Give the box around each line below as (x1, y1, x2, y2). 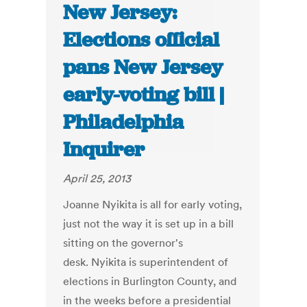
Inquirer (63, 136, 145, 163)
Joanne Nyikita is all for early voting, (63, 197, 243, 212)
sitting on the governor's (63, 236, 184, 250)
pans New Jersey (63, 54, 223, 81)
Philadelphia (63, 109, 184, 136)
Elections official (63, 27, 220, 53)
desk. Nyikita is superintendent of (63, 255, 229, 269)
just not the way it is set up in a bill (63, 217, 234, 231)
